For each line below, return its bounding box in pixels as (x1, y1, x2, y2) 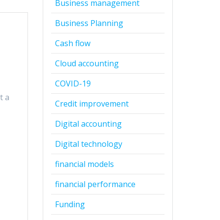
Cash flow (55, 37, 90, 49)
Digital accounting (55, 118, 122, 129)
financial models (55, 158, 114, 169)
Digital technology (55, 138, 122, 149)
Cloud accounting (55, 57, 119, 69)
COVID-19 (55, 78, 91, 89)
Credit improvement (55, 98, 129, 109)
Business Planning (55, 17, 123, 28)
